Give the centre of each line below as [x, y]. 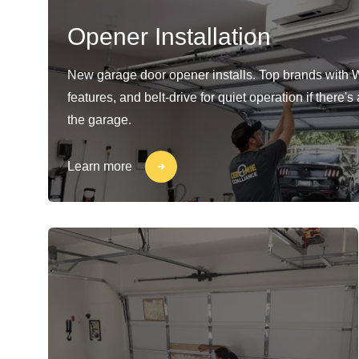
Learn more [100, 166]
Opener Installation [169, 36]
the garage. [99, 120]
